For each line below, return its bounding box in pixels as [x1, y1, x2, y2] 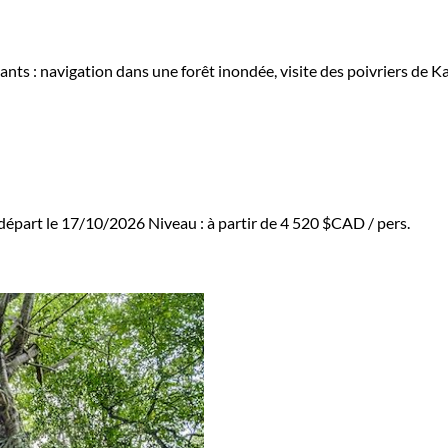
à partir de [207, 213, 280, 233]
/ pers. [365, 213, 410, 233]
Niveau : [148, 213, 207, 233]
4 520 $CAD [280, 213, 365, 233]
